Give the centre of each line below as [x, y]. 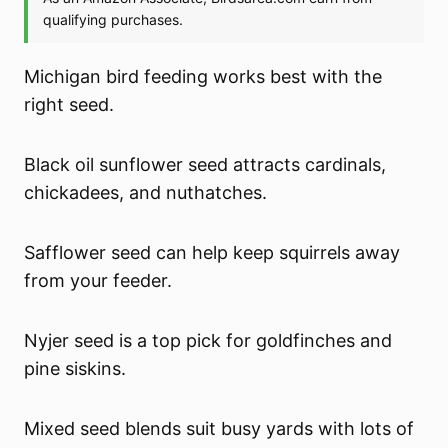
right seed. [69, 105]
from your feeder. [98, 281]
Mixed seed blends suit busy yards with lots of [219, 429]
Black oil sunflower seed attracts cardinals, [205, 165]
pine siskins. [75, 369]
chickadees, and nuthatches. [146, 193]
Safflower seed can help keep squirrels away [212, 253]
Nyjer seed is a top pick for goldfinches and [208, 341]
